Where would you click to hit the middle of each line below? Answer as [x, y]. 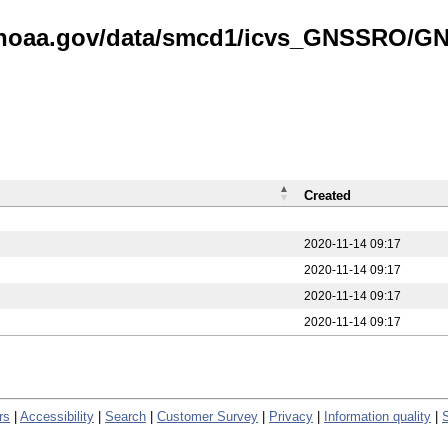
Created [327, 195]
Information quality [377, 416]
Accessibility [57, 416]
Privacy [291, 416]
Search [125, 416]
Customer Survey [207, 416]
